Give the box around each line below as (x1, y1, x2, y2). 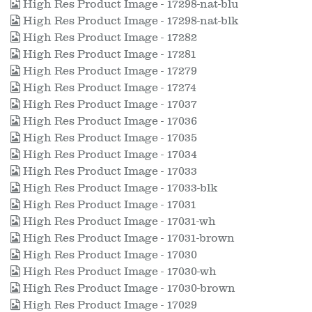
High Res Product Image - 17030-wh (20, 265, 217, 278)
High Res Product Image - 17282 (20, 31, 197, 44)
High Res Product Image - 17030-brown (20, 282, 235, 295)
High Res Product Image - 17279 (20, 65, 197, 77)
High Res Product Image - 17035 (20, 132, 197, 144)
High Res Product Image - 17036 (20, 115, 197, 127)
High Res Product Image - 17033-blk (20, 182, 217, 194)
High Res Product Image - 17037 (20, 98, 197, 111)
